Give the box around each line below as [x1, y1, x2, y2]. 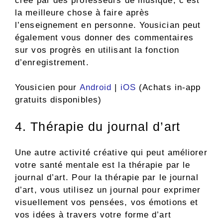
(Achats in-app [135, 83, 201, 93]
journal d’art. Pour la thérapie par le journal [15, 173, 199, 183]
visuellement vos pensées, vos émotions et [15, 198, 199, 208]
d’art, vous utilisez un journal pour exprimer [15, 185, 201, 195]
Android [79, 83, 112, 93]
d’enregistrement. [15, 57, 89, 67]
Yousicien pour [15, 83, 80, 93]
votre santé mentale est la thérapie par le [15, 160, 191, 170]
